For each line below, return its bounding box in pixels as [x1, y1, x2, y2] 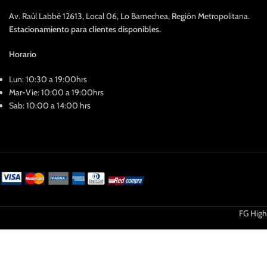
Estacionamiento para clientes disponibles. [9, 24, 161, 35]
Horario [9, 49, 36, 60]
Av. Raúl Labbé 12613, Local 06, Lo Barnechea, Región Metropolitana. [9, 11, 250, 21]
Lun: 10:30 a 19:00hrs [9, 74, 87, 85]
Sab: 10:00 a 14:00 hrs [9, 100, 91, 111]
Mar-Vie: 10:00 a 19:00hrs [9, 87, 104, 98]
